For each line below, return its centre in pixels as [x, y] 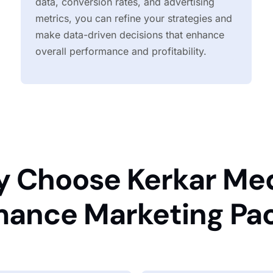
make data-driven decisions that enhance [130, 35]
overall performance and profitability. [121, 51]
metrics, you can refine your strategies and [134, 19]
